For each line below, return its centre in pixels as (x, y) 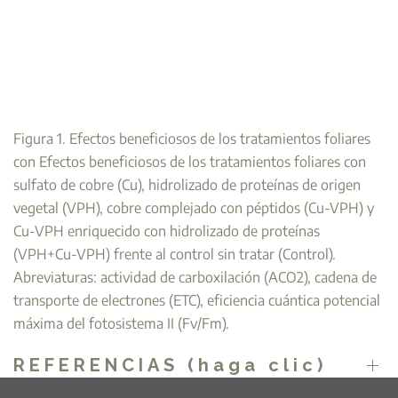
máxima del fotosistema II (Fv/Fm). (121, 323)
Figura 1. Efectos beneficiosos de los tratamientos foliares (192, 138)
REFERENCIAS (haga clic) (170, 365)
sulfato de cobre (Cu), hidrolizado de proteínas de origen (187, 184)
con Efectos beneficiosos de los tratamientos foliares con (190, 161)
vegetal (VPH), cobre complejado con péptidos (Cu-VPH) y (194, 207)
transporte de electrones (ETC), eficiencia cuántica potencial (197, 300)
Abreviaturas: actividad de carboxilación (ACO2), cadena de (195, 277)
